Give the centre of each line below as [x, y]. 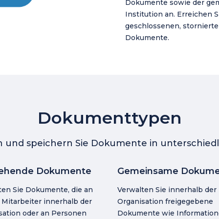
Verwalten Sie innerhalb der [167, 190]
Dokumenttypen [109, 118]
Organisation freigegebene [165, 201]
